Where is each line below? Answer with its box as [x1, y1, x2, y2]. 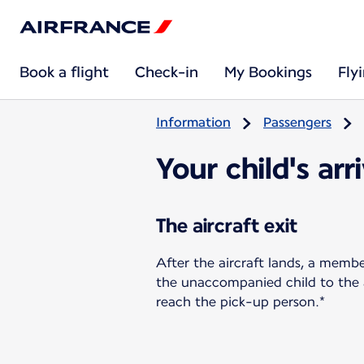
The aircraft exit [156, 213, 297, 237]
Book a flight [19, 63, 109, 80]
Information [156, 115, 231, 130]
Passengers [263, 115, 331, 130]
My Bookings [224, 63, 312, 80]
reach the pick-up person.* [156, 293, 325, 310]
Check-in [135, 63, 198, 80]
